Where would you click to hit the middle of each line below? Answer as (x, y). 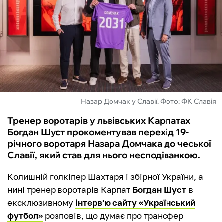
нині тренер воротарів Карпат (70, 190)
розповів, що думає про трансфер (113, 216)
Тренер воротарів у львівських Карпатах (99, 121)
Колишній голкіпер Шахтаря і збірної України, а (105, 177)
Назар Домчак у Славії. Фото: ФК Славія (148, 101)
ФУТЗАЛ (29, 19)
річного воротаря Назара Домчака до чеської (109, 144)
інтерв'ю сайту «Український (135, 203)
